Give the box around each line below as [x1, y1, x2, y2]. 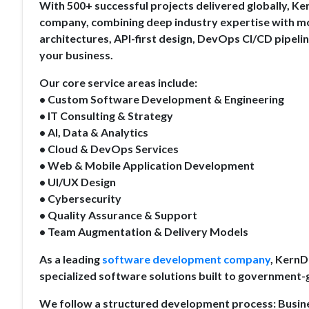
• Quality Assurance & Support [39, 208, 197, 221]
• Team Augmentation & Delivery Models [39, 225, 248, 238]
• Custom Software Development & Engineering [39, 92, 284, 106]
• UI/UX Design [39, 175, 116, 188]
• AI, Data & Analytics [39, 126, 148, 139]
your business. [39, 48, 113, 61]
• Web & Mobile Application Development [39, 159, 255, 172]
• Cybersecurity [39, 192, 121, 205]
